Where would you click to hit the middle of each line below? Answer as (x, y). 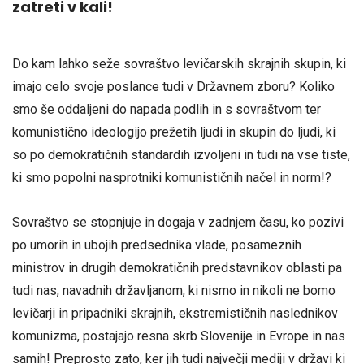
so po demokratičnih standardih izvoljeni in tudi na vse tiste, (181, 155)
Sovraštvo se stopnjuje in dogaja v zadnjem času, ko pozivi (178, 223)
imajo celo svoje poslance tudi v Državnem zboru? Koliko (173, 87)
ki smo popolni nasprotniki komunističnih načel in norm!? (172, 178)
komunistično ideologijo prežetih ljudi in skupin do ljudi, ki (174, 132)
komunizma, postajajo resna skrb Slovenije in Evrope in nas (179, 336)
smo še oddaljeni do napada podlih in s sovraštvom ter (167, 109)
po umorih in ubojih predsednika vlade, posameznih (157, 245)
